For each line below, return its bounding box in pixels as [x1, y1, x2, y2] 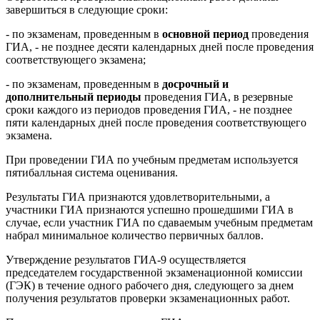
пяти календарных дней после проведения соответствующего [6, 116, 306, 129]
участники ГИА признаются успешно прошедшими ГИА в [6, 203, 294, 216]
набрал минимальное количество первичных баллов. [6, 229, 264, 241]
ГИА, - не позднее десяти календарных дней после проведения [6, 40, 314, 53]
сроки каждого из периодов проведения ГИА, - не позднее [6, 103, 292, 116]
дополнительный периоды [6, 90, 141, 103]
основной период [162, 27, 251, 40]
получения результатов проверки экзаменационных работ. [6, 291, 293, 304]
